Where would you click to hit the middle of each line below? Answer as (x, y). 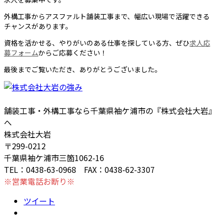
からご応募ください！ (73, 53)
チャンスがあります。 (38, 26)
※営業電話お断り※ (39, 181)
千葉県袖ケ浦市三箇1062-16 (54, 158)
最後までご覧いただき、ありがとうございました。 (83, 69)
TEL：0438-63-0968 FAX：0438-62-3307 (79, 170)
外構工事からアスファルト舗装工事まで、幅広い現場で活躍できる (107, 16)
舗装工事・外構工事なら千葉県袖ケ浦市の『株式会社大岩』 (110, 111)
